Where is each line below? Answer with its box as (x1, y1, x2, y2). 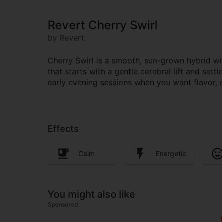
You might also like (48, 188, 135, 200)
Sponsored (48, 200, 78, 208)
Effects (48, 123, 79, 134)
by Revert (48, 33, 84, 43)
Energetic (156, 149, 186, 158)
